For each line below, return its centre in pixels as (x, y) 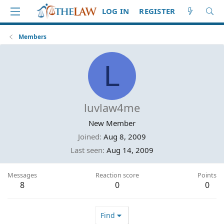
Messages (22, 175)
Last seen (86, 150)
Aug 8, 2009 (125, 136)
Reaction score (117, 175)
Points (207, 175)
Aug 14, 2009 (130, 150)
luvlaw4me (112, 107)
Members (33, 37)
